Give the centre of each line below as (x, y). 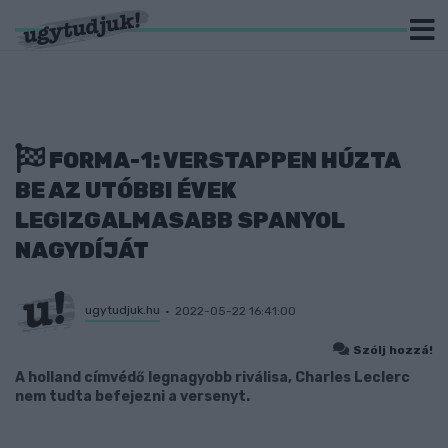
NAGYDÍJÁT (82, 250)
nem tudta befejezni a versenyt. (132, 396)
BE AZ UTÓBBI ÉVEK (126, 190)
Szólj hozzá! (393, 350)
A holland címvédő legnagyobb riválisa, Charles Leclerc (212, 377)
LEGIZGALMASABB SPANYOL (180, 220)
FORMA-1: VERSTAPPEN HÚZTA (222, 160)
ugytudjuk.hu (122, 309)
